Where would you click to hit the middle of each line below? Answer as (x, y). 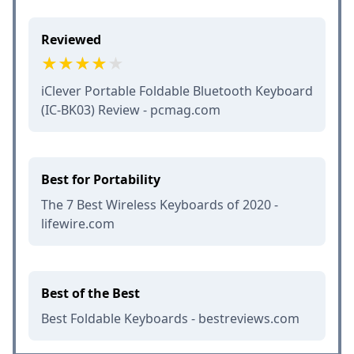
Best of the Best (90, 293)
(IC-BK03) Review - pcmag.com (131, 109)
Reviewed (71, 39)
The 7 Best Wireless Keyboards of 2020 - (160, 204)
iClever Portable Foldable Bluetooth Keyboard (177, 90)
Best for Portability (101, 179)
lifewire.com (78, 223)
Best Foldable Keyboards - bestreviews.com (170, 318)
